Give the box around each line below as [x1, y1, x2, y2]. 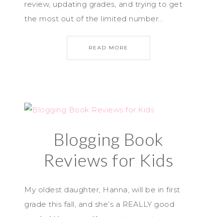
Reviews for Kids [44, 149, 173, 170]
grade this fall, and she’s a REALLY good [24, 200, 174, 209]
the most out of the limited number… [24, 14, 163, 23]
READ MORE [89, 45, 128, 51]
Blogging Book [53, 128, 164, 150]
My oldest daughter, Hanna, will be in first [24, 185, 180, 194]
